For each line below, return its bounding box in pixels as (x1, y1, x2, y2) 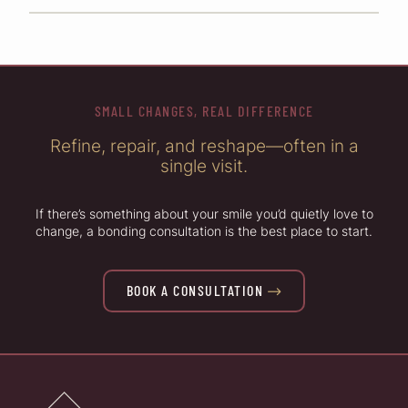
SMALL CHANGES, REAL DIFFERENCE (94, 102, 314, 120)
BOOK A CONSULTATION (126, 280, 263, 299)
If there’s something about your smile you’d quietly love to (35, 206, 373, 222)
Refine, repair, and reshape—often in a (49, 135, 359, 158)
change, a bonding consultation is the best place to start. (36, 223, 372, 240)
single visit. (160, 155, 248, 178)
